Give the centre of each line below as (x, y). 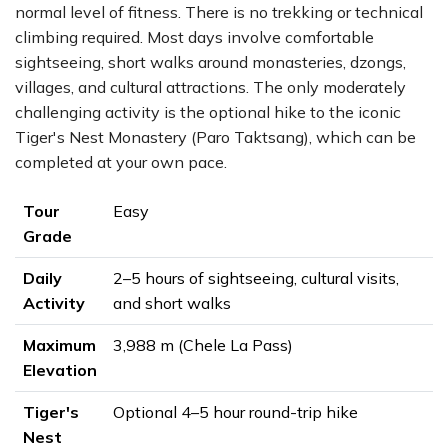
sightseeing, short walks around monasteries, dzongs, (210, 62)
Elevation (60, 370)
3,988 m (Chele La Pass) (203, 345)
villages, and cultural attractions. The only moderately (210, 87)
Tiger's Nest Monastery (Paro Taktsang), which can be (215, 137)
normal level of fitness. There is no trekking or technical (219, 12)
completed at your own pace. (121, 162)
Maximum (59, 345)
